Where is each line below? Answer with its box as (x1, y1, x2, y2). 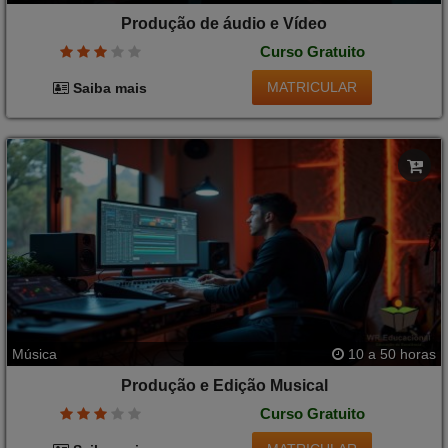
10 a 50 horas (344, 346, 436, 363)
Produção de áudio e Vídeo (121, 15, 327, 33)
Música (12, 346, 57, 363)
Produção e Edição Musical (120, 377, 328, 395)
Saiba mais (69, 79, 148, 96)
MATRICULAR (267, 79, 358, 96)
